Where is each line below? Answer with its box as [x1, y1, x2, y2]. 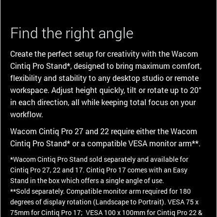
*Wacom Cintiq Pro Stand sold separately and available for [10, 154, 188, 164]
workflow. [10, 108, 43, 119]
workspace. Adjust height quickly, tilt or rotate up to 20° [10, 84, 201, 95]
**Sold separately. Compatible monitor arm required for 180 [10, 186, 191, 196]
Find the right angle [10, 23, 133, 42]
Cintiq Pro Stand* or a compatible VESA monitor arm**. [10, 138, 202, 148]
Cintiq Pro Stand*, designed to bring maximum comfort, [10, 60, 201, 71]
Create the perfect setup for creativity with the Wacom [10, 48, 198, 59]
